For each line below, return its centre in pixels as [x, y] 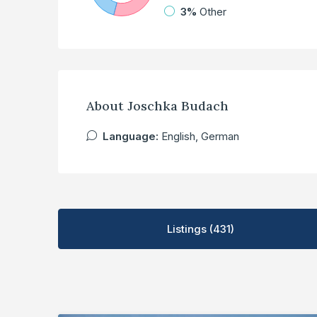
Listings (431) [201, 229]
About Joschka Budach [157, 106]
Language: [131, 137]
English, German [199, 137]
